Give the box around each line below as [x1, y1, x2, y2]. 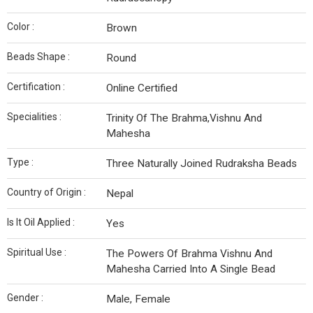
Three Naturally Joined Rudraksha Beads [106, 157, 297, 170]
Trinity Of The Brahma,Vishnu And [106, 112, 262, 125]
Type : [7, 156, 34, 168]
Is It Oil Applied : [7, 217, 75, 228]
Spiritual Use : [7, 247, 66, 259]
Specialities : [7, 111, 61, 123]
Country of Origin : [7, 187, 86, 198]
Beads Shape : [7, 51, 70, 63]
